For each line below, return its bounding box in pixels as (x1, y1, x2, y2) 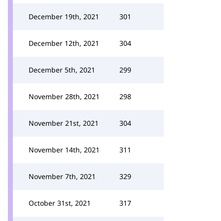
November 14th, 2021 (29, 145, 100, 154)
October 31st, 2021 (29, 198, 91, 208)
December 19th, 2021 (29, 12, 99, 21)
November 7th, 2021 (29, 172, 96, 181)
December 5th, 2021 (29, 65, 95, 74)
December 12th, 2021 (29, 38, 99, 48)
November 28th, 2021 (29, 92, 100, 101)
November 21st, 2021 (29, 118, 99, 128)
